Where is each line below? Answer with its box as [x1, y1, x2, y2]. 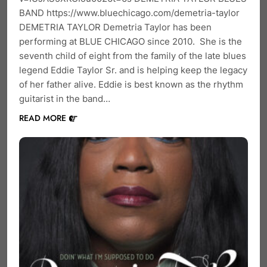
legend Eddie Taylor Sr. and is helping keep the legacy [19, 64, 247, 76]
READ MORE [19, 111, 66, 124]
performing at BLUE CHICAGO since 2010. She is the [19, 35, 242, 47]
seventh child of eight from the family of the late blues [19, 49, 246, 61]
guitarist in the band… [19, 92, 110, 104]
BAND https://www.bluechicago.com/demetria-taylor [19, 7, 240, 18]
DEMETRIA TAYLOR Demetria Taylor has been [19, 21, 212, 33]
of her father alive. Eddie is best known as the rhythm [19, 78, 243, 90]
